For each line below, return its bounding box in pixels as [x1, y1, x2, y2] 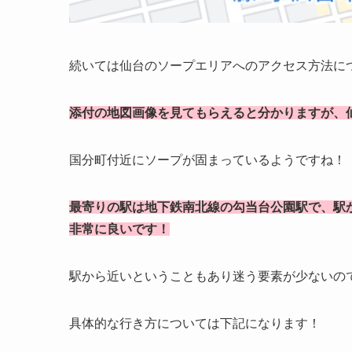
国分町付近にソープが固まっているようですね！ [69, 153, 346, 167]
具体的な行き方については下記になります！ [69, 317, 321, 331]
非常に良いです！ [69, 222, 170, 236]
